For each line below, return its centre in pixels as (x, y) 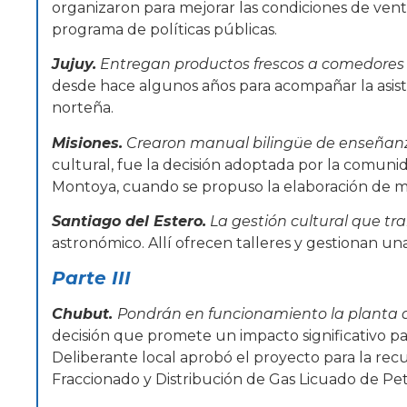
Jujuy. (74, 65)
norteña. (83, 108)
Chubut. (84, 314)
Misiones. (87, 143)
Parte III (91, 278)
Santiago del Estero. (129, 221)
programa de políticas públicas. (164, 29)
